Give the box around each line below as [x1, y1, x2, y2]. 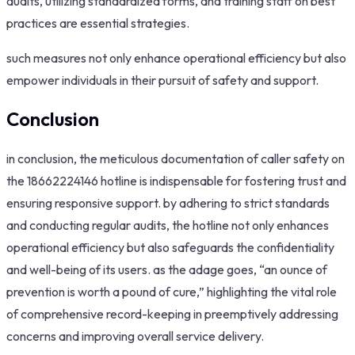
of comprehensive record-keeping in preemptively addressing [6, 305, 338, 322]
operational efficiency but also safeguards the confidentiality [6, 239, 334, 255]
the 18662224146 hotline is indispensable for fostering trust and [6, 172, 346, 189]
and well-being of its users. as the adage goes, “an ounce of [6, 261, 327, 277]
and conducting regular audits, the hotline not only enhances [6, 216, 329, 233]
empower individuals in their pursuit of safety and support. [6, 71, 319, 88]
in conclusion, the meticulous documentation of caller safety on [6, 150, 345, 166]
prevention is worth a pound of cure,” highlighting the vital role [6, 283, 337, 300]
